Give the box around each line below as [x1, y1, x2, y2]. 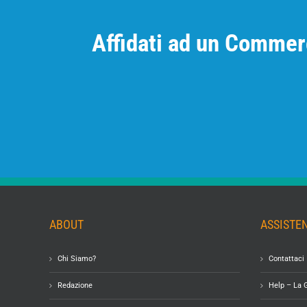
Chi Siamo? [58, 254, 96, 263]
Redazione [58, 280, 93, 290]
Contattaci [268, 254, 304, 263]
